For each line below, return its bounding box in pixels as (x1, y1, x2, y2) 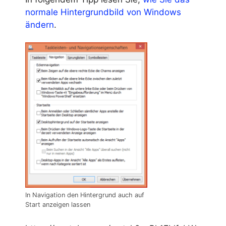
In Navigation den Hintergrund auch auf (25, 191, 144, 199)
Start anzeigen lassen (25, 201, 90, 209)
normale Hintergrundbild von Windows (25, 7, 181, 18)
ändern (25, 20, 54, 30)
